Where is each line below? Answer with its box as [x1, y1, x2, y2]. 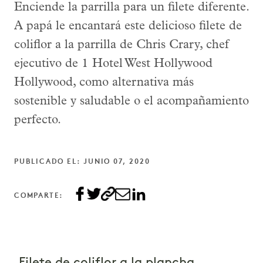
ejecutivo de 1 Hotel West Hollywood [14, 58, 213, 70]
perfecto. [14, 114, 61, 127]
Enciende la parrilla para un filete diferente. [14, 1, 249, 14]
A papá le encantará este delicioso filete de [14, 20, 242, 33]
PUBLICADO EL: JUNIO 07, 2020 [14, 158, 150, 166]
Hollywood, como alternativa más [14, 76, 194, 89]
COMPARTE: [14, 192, 64, 200]
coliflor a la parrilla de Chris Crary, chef [14, 39, 229, 52]
